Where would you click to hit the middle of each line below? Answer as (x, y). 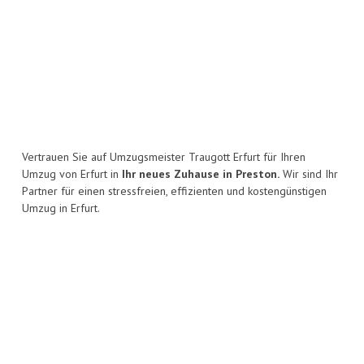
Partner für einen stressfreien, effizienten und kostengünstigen (174, 191)
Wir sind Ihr (309, 174)
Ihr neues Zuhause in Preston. (201, 174)
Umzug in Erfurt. (61, 208)
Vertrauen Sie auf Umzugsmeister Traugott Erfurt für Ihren (164, 157)
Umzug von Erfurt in (72, 174)
